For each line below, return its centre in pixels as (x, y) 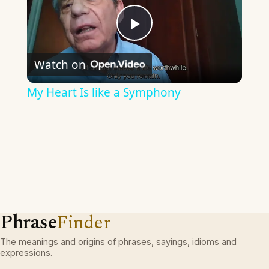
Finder (84, 223)
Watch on (60, 65)
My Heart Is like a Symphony (104, 93)
